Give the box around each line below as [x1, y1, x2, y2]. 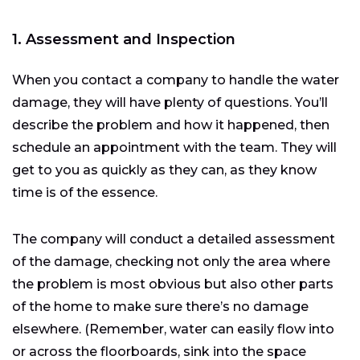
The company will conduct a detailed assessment [12, 231, 335, 247]
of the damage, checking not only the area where [12, 253, 330, 269]
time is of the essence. [12, 184, 157, 200]
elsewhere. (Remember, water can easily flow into [12, 321, 334, 337]
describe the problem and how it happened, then [12, 117, 329, 133]
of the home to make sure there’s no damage [12, 298, 309, 314]
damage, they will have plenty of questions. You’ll [12, 94, 328, 110]
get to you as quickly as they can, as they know [12, 162, 317, 178]
